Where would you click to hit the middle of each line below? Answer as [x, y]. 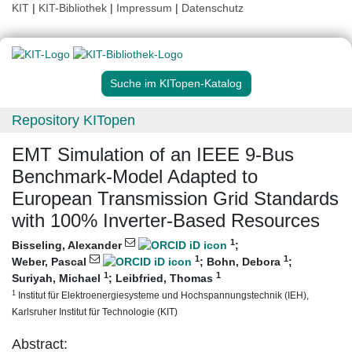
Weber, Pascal [51, 262]
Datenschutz [213, 8]
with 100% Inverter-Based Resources [166, 221]
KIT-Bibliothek [74, 8]
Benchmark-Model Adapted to [135, 177]
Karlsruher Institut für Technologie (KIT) [95, 312]
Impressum [144, 8]
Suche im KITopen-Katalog [176, 84]
